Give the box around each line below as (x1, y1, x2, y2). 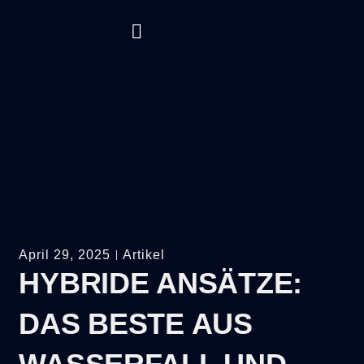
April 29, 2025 (19, 247, 111, 262)
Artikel (123, 247, 166, 262)
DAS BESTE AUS (19, 306, 253, 340)
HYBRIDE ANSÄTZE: (19, 266, 302, 300)
